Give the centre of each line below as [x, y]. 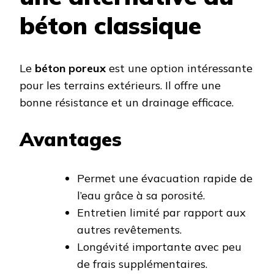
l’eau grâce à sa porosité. [141, 196]
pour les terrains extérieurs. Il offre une [120, 86]
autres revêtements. [129, 230]
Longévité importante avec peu [159, 247]
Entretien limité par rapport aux [161, 213]
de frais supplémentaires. [142, 264]
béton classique [110, 25]
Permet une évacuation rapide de [165, 179]
